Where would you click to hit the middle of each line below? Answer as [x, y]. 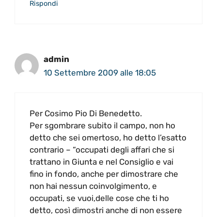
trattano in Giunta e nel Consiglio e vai [101, 162]
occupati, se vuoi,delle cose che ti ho [99, 198]
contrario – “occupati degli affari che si [102, 149]
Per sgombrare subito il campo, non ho [102, 125]
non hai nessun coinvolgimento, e [93, 186]
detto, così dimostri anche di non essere [106, 210]
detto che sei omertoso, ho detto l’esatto [108, 137]
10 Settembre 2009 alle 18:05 [100, 73]
